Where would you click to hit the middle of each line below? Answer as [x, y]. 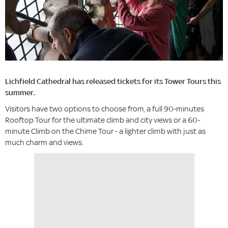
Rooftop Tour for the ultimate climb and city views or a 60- [103, 120]
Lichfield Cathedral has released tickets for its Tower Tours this [113, 81]
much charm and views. [44, 142]
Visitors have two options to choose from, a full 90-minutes [105, 109]
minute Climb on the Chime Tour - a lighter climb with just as [105, 131]
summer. [20, 93]
